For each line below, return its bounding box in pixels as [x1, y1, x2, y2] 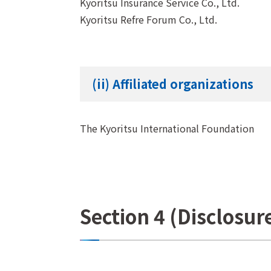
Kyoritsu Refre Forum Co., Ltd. [80, 12, 217, 27]
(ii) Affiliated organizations [92, 75, 253, 93]
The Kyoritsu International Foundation [80, 121, 254, 136]
